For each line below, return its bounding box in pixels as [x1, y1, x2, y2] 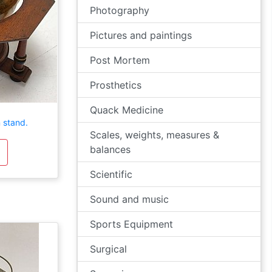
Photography [90, 4, 149, 16]
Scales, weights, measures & [90, 129, 219, 141]
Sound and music [90, 193, 169, 205]
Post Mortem [90, 54, 150, 66]
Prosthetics [90, 79, 141, 91]
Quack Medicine [90, 104, 163, 116]
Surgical [90, 243, 127, 255]
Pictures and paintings [90, 29, 192, 41]
